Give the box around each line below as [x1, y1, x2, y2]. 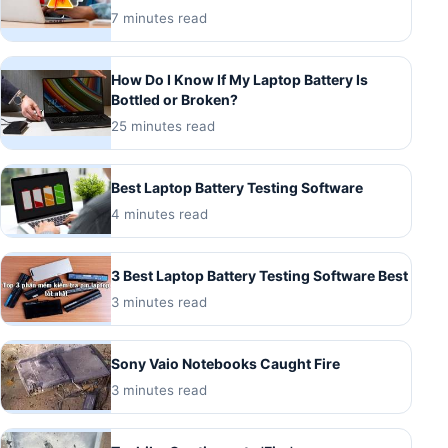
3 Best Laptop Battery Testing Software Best [111, 266, 408, 284]
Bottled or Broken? [111, 90, 238, 108]
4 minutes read [111, 205, 208, 222]
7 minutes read [111, 9, 207, 26]
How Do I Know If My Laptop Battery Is [111, 70, 368, 88]
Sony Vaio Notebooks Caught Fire [111, 354, 340, 372]
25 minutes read [111, 117, 215, 134]
